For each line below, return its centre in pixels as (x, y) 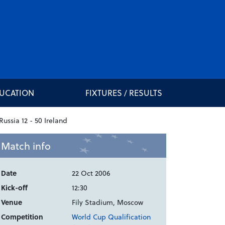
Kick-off (14, 188)
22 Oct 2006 (91, 173)
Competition (22, 217)
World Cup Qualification (111, 217)
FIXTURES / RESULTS (124, 93)
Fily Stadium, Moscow (108, 202)
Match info (26, 146)
